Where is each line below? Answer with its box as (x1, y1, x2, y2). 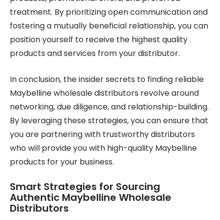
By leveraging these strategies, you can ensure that (10, 115, 208, 126)
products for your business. (10, 156, 114, 167)
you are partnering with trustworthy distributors (10, 129, 195, 140)
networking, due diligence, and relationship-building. (10, 101, 209, 112)
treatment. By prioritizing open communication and (10, 6, 208, 18)
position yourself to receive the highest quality (10, 34, 188, 45)
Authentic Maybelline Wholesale (10, 191, 171, 204)
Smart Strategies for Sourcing (10, 180, 160, 193)
